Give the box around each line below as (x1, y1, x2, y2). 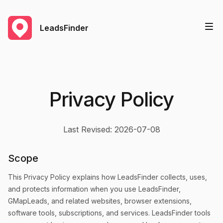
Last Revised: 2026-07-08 (63, 124, 160, 134)
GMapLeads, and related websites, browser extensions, (8, 197, 192, 205)
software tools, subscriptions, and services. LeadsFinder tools (8, 209, 211, 217)
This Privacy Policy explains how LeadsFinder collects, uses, (8, 173, 207, 181)
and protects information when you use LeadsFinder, (8, 185, 181, 193)
